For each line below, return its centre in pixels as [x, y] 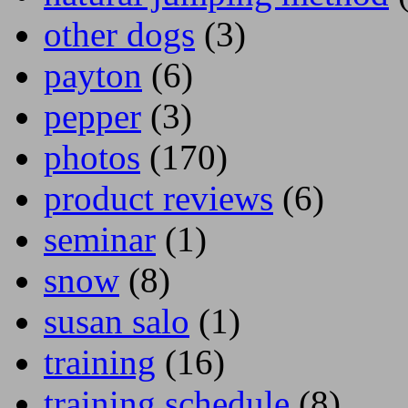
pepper [92, 116]
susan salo [117, 321]
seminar [100, 239]
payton [93, 75]
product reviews [158, 198]
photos [92, 157]
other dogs [119, 34]
